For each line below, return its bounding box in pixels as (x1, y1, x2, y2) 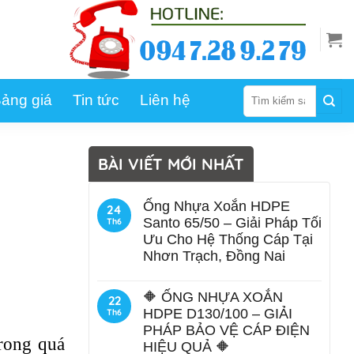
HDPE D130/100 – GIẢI (143, 306, 292, 322)
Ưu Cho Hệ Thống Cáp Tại (143, 232, 313, 247)
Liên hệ (140, 91, 190, 108)
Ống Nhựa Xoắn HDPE (143, 198, 290, 214)
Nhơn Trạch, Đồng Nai (143, 248, 285, 264)
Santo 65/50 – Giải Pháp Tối (143, 215, 322, 231)
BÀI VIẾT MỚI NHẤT (98, 154, 244, 174)
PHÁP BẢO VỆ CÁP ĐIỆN (143, 322, 310, 338)
